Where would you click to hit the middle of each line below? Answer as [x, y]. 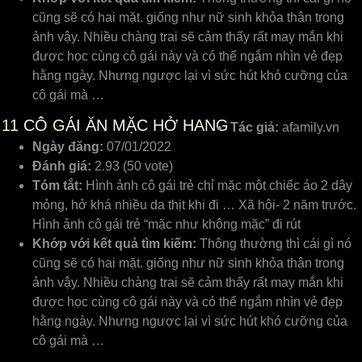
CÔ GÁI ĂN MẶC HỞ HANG [124, 125]
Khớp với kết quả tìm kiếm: [114, 244]
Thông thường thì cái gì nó [274, 244]
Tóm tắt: [57, 185]
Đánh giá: [62, 166]
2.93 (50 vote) [134, 166]
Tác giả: [255, 127]
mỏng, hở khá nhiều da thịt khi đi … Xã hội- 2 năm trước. [194, 205]
